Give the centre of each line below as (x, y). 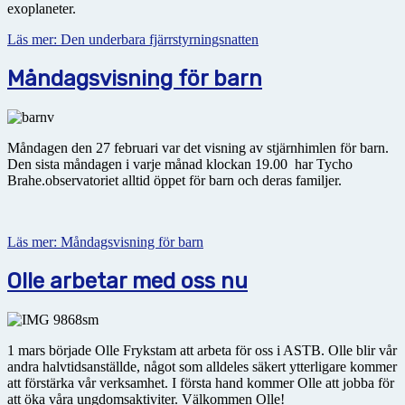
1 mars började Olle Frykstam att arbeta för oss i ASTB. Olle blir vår (202, 350)
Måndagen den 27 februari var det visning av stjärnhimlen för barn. (198, 148)
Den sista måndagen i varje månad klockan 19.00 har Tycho (180, 165)
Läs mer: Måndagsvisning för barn (105, 242)
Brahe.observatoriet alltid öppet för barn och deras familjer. (174, 181)
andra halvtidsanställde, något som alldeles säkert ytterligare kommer (202, 366)
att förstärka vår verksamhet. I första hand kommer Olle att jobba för (201, 382)
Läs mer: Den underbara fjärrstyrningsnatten (133, 40)
